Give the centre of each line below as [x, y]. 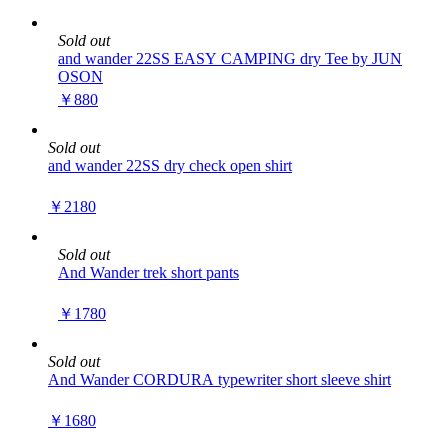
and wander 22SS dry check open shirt [170, 165]
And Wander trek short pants [148, 272]
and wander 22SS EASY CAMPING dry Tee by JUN [230, 58]
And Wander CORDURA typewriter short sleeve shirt [219, 379]
